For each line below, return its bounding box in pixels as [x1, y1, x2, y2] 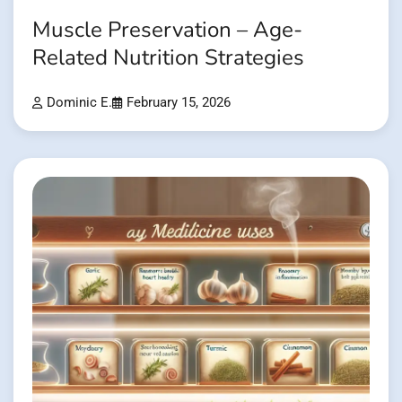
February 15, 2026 [127, 95, 231, 111]
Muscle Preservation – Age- [32, 14, 302, 45]
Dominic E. [47, 95, 112, 111]
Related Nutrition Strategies [32, 42, 304, 73]
